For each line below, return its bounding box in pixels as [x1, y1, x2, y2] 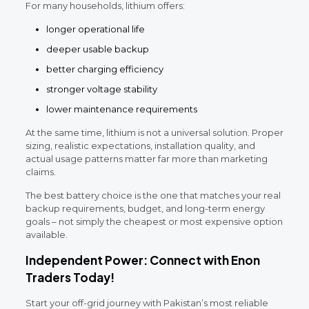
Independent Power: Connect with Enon [25, 252, 260, 268]
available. [25, 228, 68, 240]
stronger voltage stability [46, 83, 157, 94]
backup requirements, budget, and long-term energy [25, 202, 265, 214]
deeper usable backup [46, 43, 149, 54]
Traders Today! [25, 269, 114, 285]
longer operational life [46, 23, 145, 34]
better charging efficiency [46, 63, 163, 74]
